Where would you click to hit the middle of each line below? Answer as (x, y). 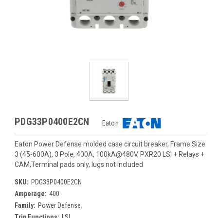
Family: (25, 205)
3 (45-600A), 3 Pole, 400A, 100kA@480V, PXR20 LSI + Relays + (109, 154)
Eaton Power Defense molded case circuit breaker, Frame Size (110, 144)
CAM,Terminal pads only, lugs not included (79, 164)
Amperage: (31, 194)
